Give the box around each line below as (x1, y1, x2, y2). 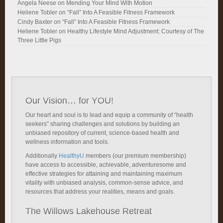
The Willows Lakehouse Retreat (25, 206, 152, 216)
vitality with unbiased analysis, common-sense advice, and (25, 179, 183, 186)
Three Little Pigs (17, 37, 61, 44)
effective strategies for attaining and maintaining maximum (25, 170, 182, 177)
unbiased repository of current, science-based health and (25, 129, 179, 136)
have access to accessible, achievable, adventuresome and (25, 161, 186, 168)
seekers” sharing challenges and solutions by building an (25, 120, 180, 127)
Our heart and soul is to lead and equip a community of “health (25, 111, 193, 118)
